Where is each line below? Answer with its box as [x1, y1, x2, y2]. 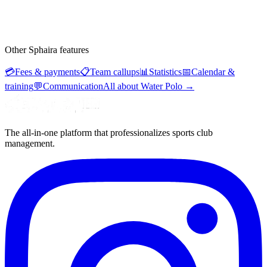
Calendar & [191, 67, 235, 77]
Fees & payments [15, 67, 80, 77]
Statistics [149, 67, 182, 77]
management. [5, 138, 55, 149]
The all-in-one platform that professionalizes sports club [5, 128, 213, 138]
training [5, 81, 33, 92]
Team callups [90, 67, 139, 77]
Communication [43, 81, 103, 92]
